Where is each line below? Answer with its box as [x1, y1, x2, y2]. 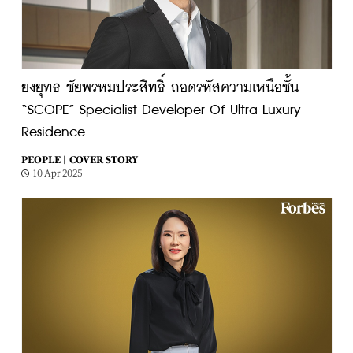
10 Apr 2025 [32, 168, 83, 179]
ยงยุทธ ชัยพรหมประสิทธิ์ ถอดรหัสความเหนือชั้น [20, 81, 299, 95]
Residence [20, 125, 85, 139]
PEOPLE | [20, 154, 65, 165]
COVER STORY [69, 154, 138, 165]
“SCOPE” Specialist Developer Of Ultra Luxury [20, 103, 301, 117]
